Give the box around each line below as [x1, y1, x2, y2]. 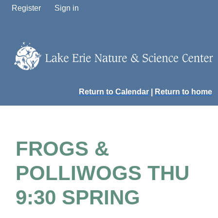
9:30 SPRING [16, 186, 140, 209]
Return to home [155, 88, 212, 96]
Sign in [54, 4, 79, 12]
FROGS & [16, 137, 109, 161]
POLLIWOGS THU [16, 162, 189, 185]
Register [12, 4, 41, 12]
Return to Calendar [79, 88, 149, 96]
